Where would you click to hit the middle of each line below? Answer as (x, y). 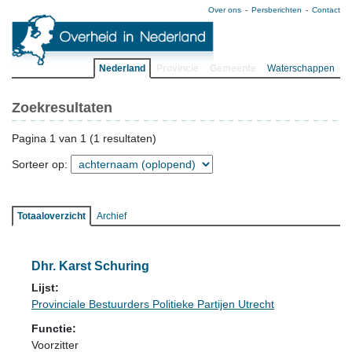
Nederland (122, 68)
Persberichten (277, 10)
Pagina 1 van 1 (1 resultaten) (84, 138)
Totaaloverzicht (51, 216)
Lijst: (45, 288)
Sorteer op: (41, 164)
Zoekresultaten (62, 108)
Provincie (178, 68)
